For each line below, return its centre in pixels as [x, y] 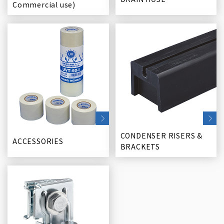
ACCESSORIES [38, 141]
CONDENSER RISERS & [161, 135]
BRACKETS [140, 146]
